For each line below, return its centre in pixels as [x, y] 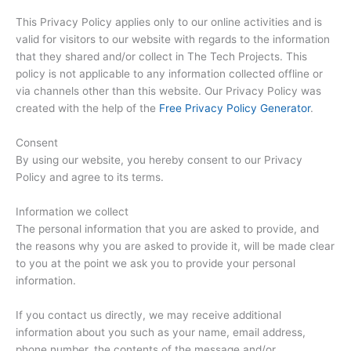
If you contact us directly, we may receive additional [148, 315]
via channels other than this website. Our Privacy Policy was [168, 91]
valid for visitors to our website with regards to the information [173, 40]
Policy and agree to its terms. [90, 177]
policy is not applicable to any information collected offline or [169, 74]
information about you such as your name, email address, [161, 332]
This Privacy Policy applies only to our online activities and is [169, 22]
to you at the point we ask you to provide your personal [156, 264]
